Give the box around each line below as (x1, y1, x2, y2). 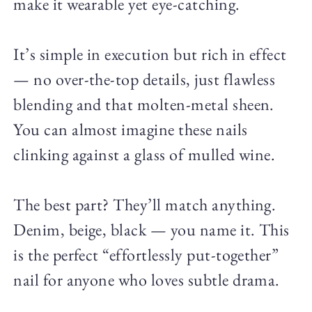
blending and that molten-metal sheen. (13, 93, 274, 115)
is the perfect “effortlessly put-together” (13, 243, 279, 265)
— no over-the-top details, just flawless (13, 68, 276, 90)
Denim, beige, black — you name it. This (13, 218, 290, 240)
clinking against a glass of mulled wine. (13, 143, 276, 165)
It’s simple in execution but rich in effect (13, 42, 287, 65)
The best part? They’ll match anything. (13, 193, 276, 215)
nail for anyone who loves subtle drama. (13, 268, 280, 290)
